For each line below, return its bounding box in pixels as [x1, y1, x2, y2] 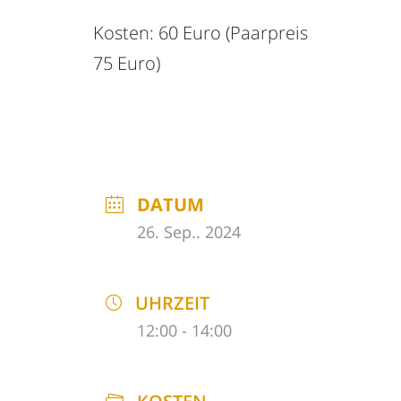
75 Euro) [93, 51, 160, 76]
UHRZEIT [135, 291, 209, 316]
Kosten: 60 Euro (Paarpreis [93, 21, 308, 46]
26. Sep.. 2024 [137, 221, 241, 243]
